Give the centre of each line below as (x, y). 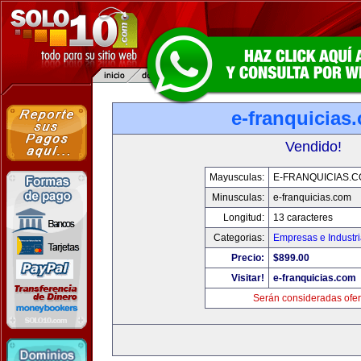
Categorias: (239, 238)
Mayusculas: (237, 177)
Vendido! (313, 147)
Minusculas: (238, 197)
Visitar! (248, 278)
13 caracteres (303, 218)
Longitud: (244, 218)
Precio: (248, 258)
